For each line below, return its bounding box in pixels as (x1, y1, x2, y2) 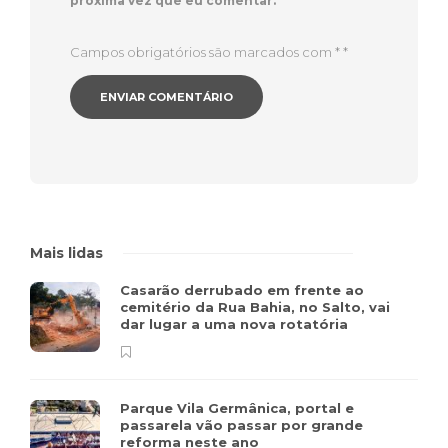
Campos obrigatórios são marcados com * (70, 44, 343, 61)
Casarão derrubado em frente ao (120, 282, 364, 299)
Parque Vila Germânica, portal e (120, 400, 354, 417)
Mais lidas (30, 244, 103, 263)
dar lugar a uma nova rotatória (120, 316, 352, 333)
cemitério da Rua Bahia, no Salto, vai (120, 299, 390, 316)
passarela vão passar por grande (120, 417, 363, 434)
